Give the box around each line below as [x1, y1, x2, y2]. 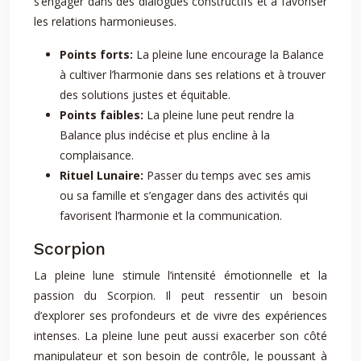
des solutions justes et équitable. [60, 87, 230, 102]
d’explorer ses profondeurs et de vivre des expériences [34, 308, 327, 323]
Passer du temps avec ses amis [147, 168, 311, 183]
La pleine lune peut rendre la [147, 107, 294, 122]
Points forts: [60, 47, 136, 62]
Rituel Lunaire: [60, 168, 147, 183]
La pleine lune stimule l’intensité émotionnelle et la [34, 268, 327, 283]
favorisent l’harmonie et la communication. [60, 208, 282, 223]
